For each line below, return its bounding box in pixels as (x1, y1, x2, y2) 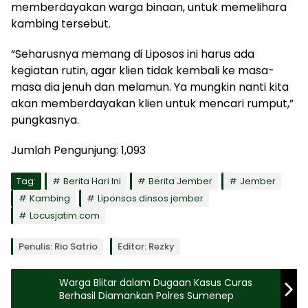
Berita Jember (148, 174, 212, 188)
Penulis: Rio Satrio (19, 239, 98, 253)
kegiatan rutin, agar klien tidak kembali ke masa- (11, 62, 274, 78)
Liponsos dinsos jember (98, 191, 203, 205)
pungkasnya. (11, 111, 79, 128)
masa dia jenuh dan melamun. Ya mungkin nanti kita (11, 78, 289, 95)
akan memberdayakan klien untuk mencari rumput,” (11, 95, 294, 111)
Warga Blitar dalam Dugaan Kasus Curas (59, 275, 252, 289)
